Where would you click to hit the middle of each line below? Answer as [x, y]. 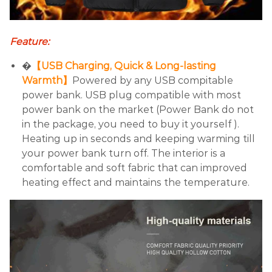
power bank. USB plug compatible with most [131, 95]
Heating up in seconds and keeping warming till [138, 138]
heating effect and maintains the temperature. [136, 182]
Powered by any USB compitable [153, 80]
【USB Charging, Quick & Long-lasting [124, 66]
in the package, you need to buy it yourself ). [131, 124]
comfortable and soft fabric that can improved [134, 168]
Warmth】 [47, 80]
